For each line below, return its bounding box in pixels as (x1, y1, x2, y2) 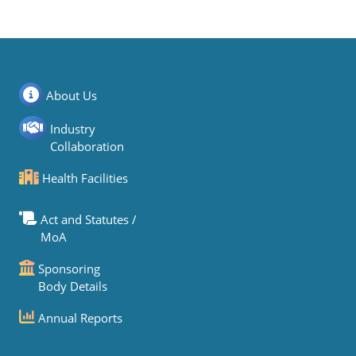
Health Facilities (42, 170, 128, 186)
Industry (50, 121, 95, 137)
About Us (46, 87, 97, 103)
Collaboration (50, 138, 124, 154)
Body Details (38, 278, 107, 294)
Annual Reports (38, 310, 122, 326)
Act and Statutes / (41, 211, 137, 227)
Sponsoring (38, 261, 100, 277)
